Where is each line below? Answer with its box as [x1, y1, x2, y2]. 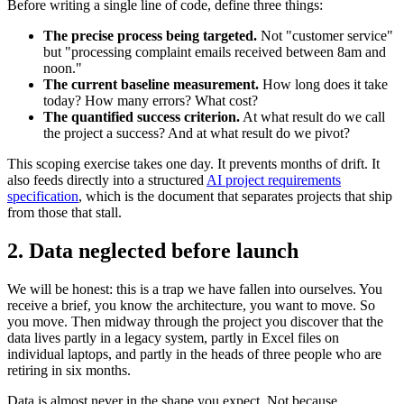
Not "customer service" [257, 28, 393, 44]
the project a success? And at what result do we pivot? [43, 125, 350, 142]
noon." [43, 60, 82, 77]
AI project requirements [207, 172, 341, 188]
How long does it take [259, 77, 388, 93]
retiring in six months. [7, 362, 131, 378]
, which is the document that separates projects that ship [78, 188, 392, 205]
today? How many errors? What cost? [43, 93, 258, 109]
